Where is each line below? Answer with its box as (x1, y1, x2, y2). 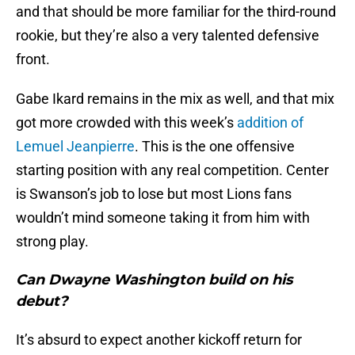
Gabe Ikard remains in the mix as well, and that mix (16, 90, 334, 108)
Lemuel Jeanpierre (16, 138, 135, 155)
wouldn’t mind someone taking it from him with (16, 209, 310, 227)
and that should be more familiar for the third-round (16, 3, 336, 21)
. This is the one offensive (135, 138, 295, 155)
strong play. (16, 233, 89, 250)
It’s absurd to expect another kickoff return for (16, 331, 302, 349)
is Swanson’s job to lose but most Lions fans (16, 185, 292, 203)
